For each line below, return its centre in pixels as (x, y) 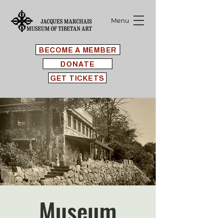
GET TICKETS (77, 78)
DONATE (78, 64)
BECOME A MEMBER (78, 50)
